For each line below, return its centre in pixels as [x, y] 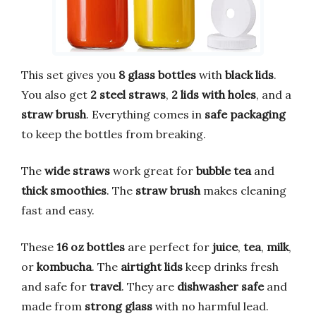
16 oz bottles [91, 247]
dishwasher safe [220, 286]
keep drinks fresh [231, 266]
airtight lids [152, 266]
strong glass [119, 306]
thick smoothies [64, 190]
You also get [56, 94]
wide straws [77, 170]
